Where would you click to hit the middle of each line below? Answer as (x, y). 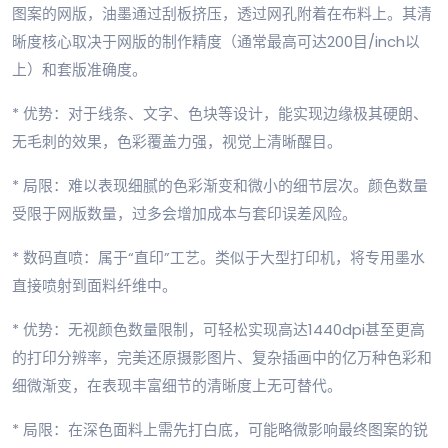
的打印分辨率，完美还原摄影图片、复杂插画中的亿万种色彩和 (222, 358)
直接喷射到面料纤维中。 (94, 286)
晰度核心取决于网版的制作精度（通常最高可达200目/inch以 (216, 42)
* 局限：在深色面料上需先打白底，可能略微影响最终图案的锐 (220, 430)
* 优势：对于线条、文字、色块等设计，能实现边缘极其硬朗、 (220, 114)
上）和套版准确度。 (79, 70)
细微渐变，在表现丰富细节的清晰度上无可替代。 (177, 386)
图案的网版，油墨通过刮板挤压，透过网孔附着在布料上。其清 (222, 14)
